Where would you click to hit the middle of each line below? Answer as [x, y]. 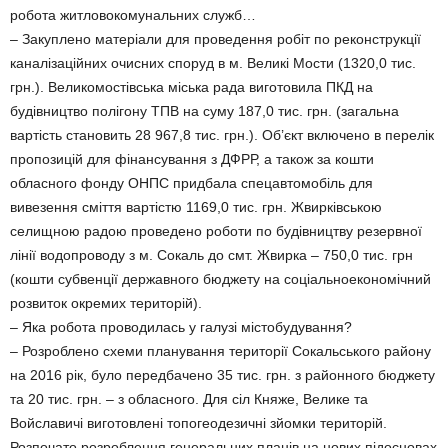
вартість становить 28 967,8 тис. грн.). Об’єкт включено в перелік [222, 135]
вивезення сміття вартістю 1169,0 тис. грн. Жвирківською [196, 207]
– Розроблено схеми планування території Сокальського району [220, 351]
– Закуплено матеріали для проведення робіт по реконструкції [215, 39]
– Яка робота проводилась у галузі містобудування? [181, 327]
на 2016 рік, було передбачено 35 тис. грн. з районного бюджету [222, 375]
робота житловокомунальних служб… [133, 15]
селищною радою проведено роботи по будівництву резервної [216, 231]
